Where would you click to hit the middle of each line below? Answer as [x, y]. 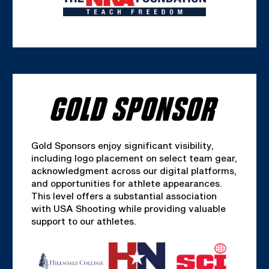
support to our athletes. [83, 221]
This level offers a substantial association [124, 196]
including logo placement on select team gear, [134, 158]
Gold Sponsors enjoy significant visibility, [122, 146]
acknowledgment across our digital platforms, [134, 171]
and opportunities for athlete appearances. [126, 183]
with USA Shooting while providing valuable [128, 209]
